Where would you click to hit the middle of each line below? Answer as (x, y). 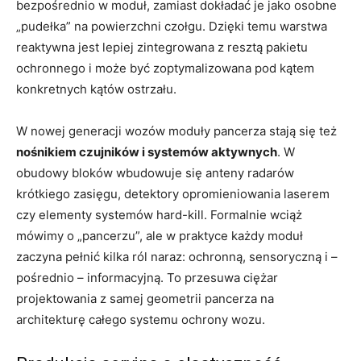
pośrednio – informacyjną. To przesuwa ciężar (147, 278)
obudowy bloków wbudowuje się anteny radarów (155, 173)
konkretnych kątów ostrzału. (96, 89)
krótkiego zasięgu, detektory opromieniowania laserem (173, 194)
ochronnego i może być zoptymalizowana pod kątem (165, 68)
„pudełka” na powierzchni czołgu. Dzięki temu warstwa (172, 27)
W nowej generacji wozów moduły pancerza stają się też (176, 131)
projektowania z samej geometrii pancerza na (145, 299)
